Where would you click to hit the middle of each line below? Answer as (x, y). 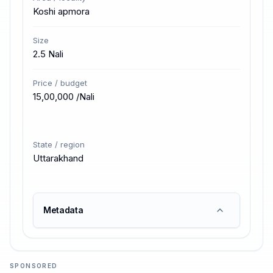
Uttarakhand (58, 158)
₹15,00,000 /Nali (64, 97)
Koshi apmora (61, 11)
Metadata (63, 210)
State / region (59, 144)
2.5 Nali (48, 54)
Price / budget (60, 83)
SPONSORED (34, 266)
